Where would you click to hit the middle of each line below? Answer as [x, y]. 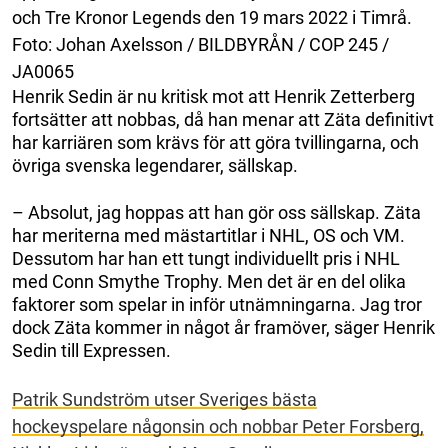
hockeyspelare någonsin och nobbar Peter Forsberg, [218, 427]
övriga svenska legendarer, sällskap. [155, 166]
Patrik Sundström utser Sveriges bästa [164, 400]
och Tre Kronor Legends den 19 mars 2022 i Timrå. [212, 18]
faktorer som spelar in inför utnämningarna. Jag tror [217, 305]
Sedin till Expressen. [91, 351]
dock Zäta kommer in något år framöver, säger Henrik [223, 328]
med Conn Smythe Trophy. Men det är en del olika [209, 282]
